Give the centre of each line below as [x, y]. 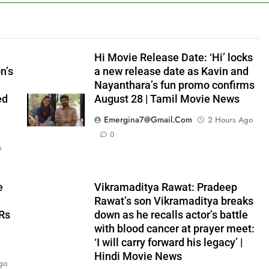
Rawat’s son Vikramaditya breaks [174, 201]
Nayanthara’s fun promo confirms [174, 85]
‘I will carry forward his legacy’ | [168, 243]
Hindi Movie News [138, 256]
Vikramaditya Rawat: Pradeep [165, 187]
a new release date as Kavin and [171, 71]
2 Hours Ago [230, 120]
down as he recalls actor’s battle [171, 215]
